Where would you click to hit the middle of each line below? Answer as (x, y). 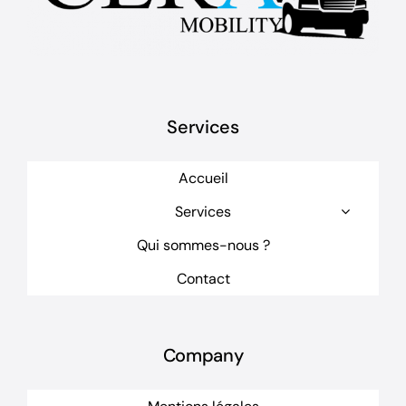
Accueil (203, 178)
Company (203, 356)
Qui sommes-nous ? (203, 245)
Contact (203, 278)
